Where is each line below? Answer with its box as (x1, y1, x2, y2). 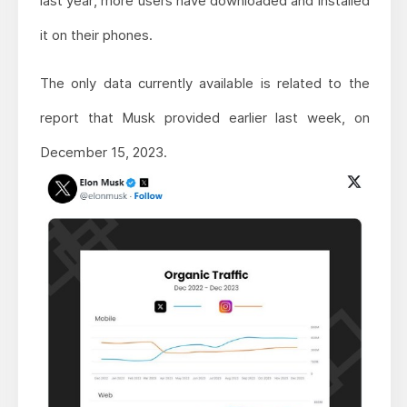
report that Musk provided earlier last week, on (39, 108, 370, 126)
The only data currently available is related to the (39, 74, 370, 92)
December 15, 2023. (39, 143, 167, 161)
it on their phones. (39, 25, 153, 44)
